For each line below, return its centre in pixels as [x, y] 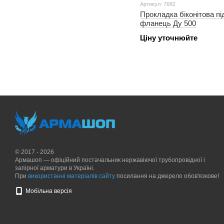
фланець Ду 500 [168, 23]
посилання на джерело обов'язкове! [167, 176]
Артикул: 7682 [158, 4]
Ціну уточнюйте [169, 38]
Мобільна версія [48, 191]
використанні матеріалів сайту [71, 176]
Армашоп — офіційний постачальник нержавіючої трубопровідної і [110, 160]
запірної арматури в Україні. [55, 168]
